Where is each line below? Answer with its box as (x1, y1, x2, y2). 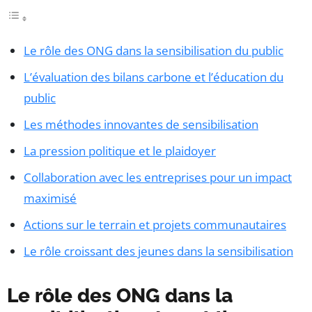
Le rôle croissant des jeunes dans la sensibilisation (24, 242, 293, 259)
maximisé (24, 189, 77, 206)
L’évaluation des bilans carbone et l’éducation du (24, 68, 283, 85)
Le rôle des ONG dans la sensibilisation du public (24, 42, 283, 58)
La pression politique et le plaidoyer (24, 142, 216, 159)
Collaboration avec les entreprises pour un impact (24, 169, 292, 185)
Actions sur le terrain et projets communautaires (24, 216, 286, 233)
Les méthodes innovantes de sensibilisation (24, 116, 258, 132)
